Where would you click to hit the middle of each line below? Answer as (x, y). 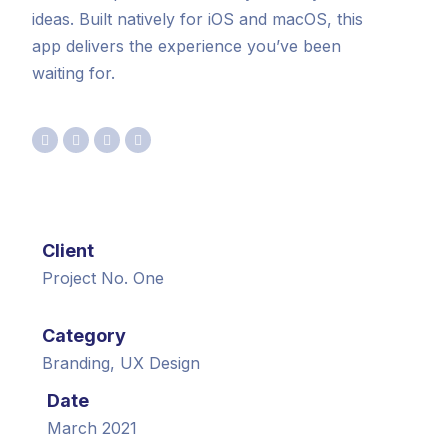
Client (68, 251)
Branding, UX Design (121, 363)
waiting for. (74, 73)
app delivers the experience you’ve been (187, 46)
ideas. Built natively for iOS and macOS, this (198, 19)
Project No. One (103, 278)
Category (84, 336)
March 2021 (92, 428)
